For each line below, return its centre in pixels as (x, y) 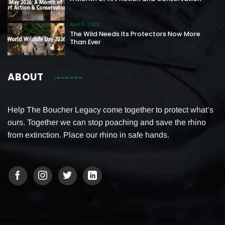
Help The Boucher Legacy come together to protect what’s (110, 109)
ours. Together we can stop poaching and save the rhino (107, 122)
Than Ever (86, 42)
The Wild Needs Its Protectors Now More (135, 34)
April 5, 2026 (85, 25)
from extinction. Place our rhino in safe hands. (88, 135)
